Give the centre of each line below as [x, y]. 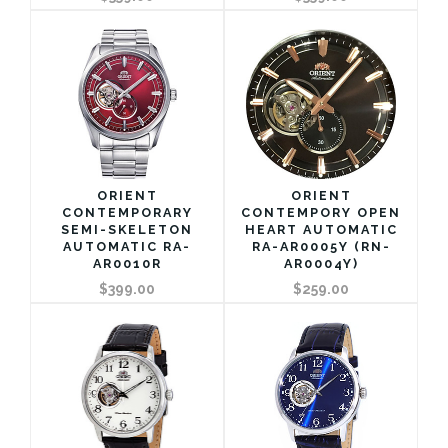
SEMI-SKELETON [127, 229]
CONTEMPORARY [127, 212]
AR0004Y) [321, 263]
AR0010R [127, 263]
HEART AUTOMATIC [321, 229]
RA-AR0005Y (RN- [321, 246]
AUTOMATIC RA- [127, 246]
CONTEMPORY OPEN [321, 212]
